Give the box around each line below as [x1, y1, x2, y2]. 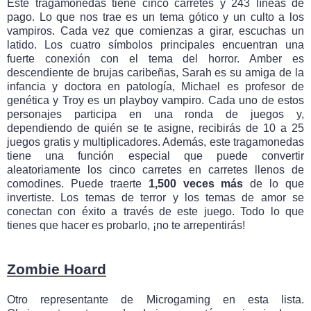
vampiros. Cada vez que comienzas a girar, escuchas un [7, 25, 304, 37]
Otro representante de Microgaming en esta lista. [7, 294, 304, 306]
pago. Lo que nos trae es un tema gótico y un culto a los [7, 11, 304, 24]
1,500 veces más [148, 178, 244, 190]
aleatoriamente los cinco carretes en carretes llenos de [7, 164, 304, 176]
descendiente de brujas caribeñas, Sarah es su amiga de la [7, 67, 304, 79]
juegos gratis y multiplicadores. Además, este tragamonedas [7, 136, 304, 149]
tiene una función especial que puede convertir [7, 150, 304, 162]
